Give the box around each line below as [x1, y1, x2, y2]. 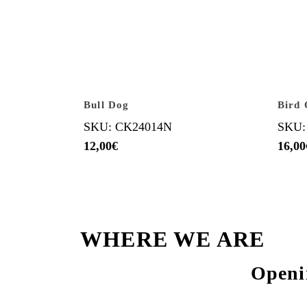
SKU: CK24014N [84, 120, 172, 134]
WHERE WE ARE [80, 227, 265, 251]
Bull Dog [84, 99, 130, 110]
